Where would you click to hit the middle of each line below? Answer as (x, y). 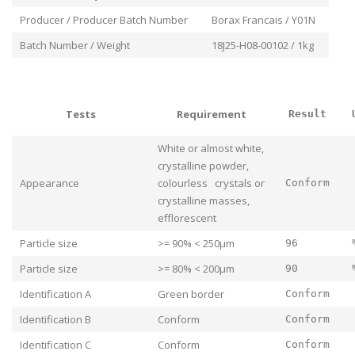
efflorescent (187, 218)
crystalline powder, (203, 166)
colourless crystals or (211, 183)
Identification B (55, 320)
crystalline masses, (204, 201)
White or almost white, (211, 149)
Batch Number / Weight (75, 46)
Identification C (55, 345)
